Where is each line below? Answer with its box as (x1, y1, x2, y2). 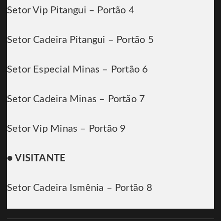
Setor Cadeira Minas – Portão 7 (7, 94, 146, 104)
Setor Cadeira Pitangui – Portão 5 (7, 35, 154, 45)
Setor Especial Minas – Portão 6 (7, 64, 148, 74)
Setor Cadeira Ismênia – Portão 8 (7, 183, 152, 193)
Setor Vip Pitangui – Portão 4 (7, 5, 135, 15)
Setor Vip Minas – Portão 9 (7, 123, 126, 134)
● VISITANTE (7, 153, 66, 163)
